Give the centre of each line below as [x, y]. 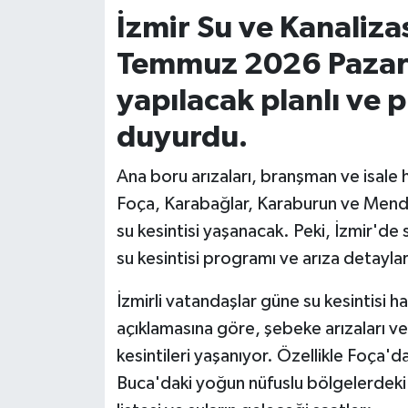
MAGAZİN [87, 228]
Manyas [78, 321]
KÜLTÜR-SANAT [107, 182]
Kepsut [76, 135]
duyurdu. [182, 137]
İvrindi [73, 42]
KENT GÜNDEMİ [108, 89]
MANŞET [82, 275]
